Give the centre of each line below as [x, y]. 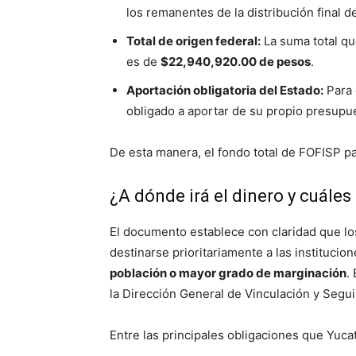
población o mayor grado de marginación [228, 273]
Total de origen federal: [193, 41]
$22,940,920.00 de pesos [236, 62]
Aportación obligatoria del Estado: [225, 91]
